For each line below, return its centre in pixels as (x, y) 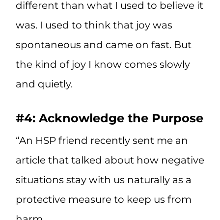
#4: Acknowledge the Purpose (110, 118)
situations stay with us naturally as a (104, 180)
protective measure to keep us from (104, 200)
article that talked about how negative (110, 160)
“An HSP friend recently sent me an (102, 141)
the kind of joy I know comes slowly (103, 65)
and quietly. (44, 84)
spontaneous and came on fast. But (104, 45)
